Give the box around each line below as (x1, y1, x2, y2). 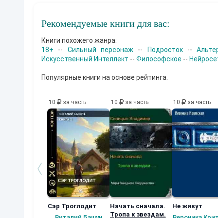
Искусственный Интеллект (41, 54, 128, 63)
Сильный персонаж (67, 45, 134, 54)
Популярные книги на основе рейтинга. (41, 73, 168, 81)
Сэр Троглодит (48, 202, 97, 210)
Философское (136, 54, 182, 63)
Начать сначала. (110, 202, 165, 210)
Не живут (172, 202, 203, 210)
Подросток (147, 45, 183, 54)
